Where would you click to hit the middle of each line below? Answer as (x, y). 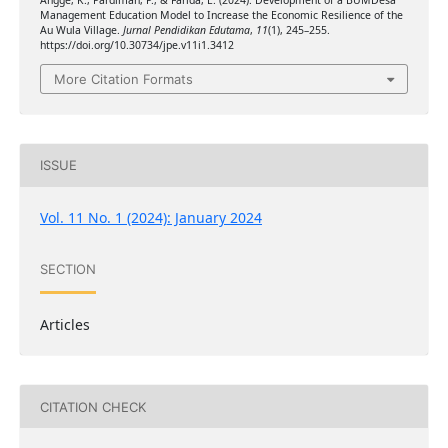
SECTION (67, 269)
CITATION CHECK (92, 406)
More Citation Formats (123, 78)
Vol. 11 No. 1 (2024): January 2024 (150, 217)
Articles (64, 324)
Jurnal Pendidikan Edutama (186, 30)
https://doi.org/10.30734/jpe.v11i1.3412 (136, 45)
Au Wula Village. (81, 30)
